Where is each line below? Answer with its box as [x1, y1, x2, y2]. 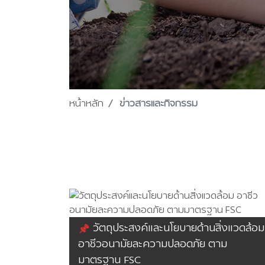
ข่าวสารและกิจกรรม [117, 95, 198, 111]
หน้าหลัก [69, 95, 104, 111]
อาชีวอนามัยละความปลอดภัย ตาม [78, 235, 227, 252]
